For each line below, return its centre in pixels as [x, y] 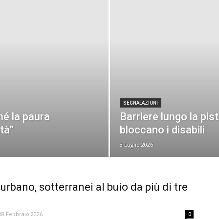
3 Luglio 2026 [137, 144]
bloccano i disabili [163, 130]
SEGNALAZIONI [141, 103]
